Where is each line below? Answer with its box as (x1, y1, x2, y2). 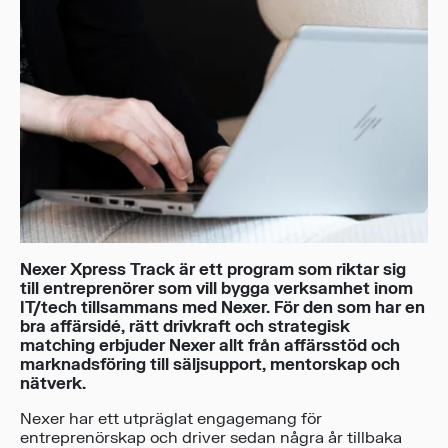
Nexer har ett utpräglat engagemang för (20, 409, 322, 430)
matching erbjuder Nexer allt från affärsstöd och (20, 336, 400, 357)
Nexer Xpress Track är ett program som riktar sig (20, 260, 406, 281)
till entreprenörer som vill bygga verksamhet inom (20, 279, 413, 300)
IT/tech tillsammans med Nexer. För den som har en (20, 298, 425, 319)
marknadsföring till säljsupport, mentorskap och (20, 355, 400, 376)
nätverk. (20, 374, 86, 395)
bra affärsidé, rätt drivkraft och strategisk (20, 317, 350, 338)
